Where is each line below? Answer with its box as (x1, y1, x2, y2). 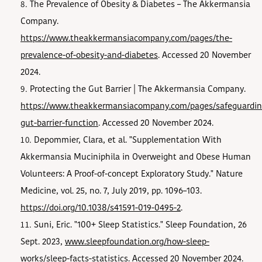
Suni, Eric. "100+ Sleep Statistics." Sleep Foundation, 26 (34, 220, 247, 230)
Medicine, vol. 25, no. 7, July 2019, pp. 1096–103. (20, 187, 202, 196)
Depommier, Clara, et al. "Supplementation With (34, 136, 222, 145)
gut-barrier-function (20, 119, 98, 128)
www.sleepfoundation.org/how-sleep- (65, 237, 209, 247)
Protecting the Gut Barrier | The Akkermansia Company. (29, 85, 246, 94)
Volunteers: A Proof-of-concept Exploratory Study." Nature (20, 170, 243, 179)
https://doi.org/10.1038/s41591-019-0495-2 (20, 204, 181, 213)
